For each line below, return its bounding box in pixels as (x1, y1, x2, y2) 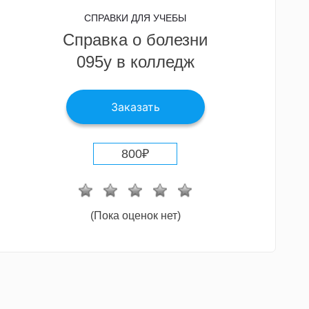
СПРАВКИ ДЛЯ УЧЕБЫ (84, 12, 186, 23)
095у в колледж (76, 52, 195, 71)
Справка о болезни (63, 30, 208, 49)
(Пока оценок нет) (90, 209, 181, 221)
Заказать (110, 99, 160, 114)
